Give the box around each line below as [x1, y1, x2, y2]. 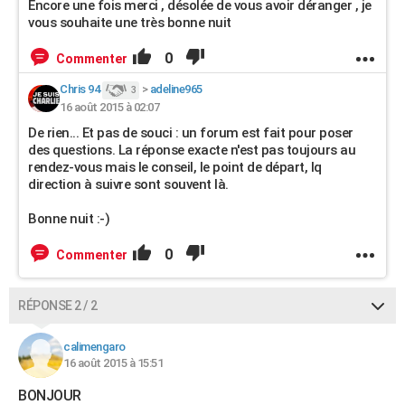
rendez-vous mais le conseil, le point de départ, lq [28, 159, 322, 175]
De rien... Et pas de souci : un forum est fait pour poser [28, 125, 353, 141]
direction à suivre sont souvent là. [28, 176, 229, 193]
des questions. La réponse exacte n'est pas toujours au [28, 142, 355, 158]
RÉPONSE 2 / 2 [18, 298, 98, 313]
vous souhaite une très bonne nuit [28, 14, 231, 31]
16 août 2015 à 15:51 [63, 356, 163, 370]
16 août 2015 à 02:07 [60, 100, 159, 114]
